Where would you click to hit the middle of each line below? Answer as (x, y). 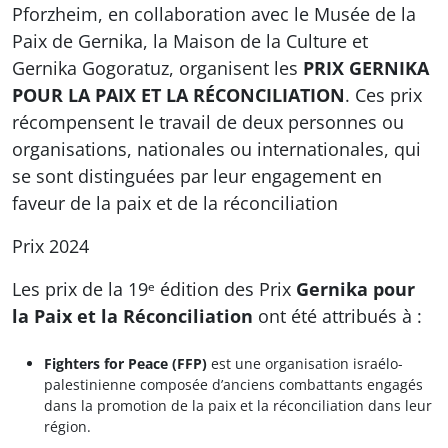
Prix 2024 (50, 246)
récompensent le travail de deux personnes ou (208, 122)
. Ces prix (383, 95)
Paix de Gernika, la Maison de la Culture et (190, 41)
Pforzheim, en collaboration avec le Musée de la (214, 14)
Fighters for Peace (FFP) (125, 364)
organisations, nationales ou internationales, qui (216, 149)
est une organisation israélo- (305, 364)
